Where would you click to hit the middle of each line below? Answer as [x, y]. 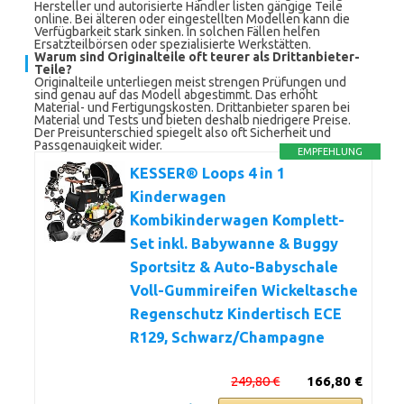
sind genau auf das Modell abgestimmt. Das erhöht [176, 95]
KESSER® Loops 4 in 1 [207, 173]
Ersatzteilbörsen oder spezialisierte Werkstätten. [173, 44]
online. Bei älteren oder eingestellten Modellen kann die [192, 19]
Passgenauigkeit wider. [98, 145]
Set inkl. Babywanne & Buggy [234, 243]
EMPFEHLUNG [331, 151]
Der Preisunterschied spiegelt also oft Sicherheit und [183, 133]
